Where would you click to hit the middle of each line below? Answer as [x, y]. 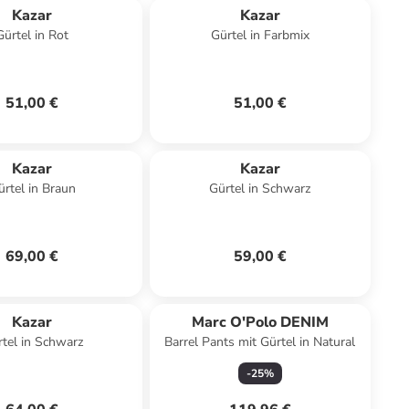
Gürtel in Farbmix [260, 35]
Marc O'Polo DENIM [260, 322]
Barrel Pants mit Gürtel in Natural [260, 342]
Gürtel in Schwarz [260, 189]
